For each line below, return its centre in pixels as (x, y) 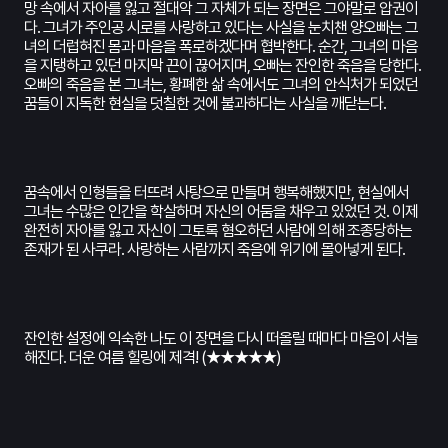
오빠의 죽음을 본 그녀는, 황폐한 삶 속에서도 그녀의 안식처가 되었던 (221, 84)
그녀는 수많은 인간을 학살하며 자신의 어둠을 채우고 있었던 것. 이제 (221, 211)
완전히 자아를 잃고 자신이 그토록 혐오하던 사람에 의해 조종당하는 (218, 230)
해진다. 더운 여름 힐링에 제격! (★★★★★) (152, 357)
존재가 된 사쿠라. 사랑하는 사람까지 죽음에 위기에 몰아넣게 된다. (214, 249)
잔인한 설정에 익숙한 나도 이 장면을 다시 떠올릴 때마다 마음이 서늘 (221, 338)
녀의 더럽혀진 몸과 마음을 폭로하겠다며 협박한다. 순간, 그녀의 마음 (221, 46)
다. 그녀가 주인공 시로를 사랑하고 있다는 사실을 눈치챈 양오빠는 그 (221, 27)
